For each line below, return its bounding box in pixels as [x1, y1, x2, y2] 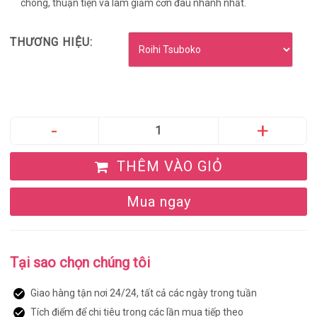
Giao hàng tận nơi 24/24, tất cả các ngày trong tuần [28, 287, 257, 299]
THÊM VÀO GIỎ [112, 158, 223, 175]
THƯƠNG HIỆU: [9, 35, 93, 49]
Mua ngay [126, 193, 191, 210]
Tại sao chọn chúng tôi [9, 254, 150, 271]
